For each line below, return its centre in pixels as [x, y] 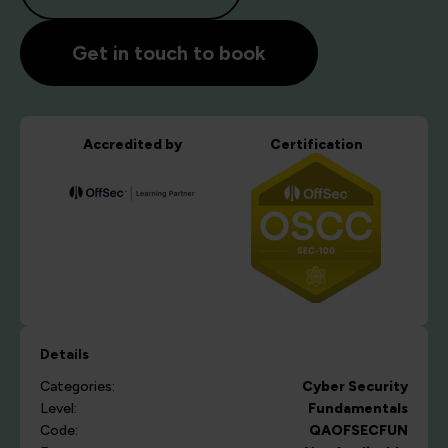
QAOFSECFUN [358, 430]
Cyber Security [355, 386]
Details [64, 354]
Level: [58, 408]
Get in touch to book [169, 53]
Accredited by [132, 144]
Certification [316, 144]
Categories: [77, 386]
